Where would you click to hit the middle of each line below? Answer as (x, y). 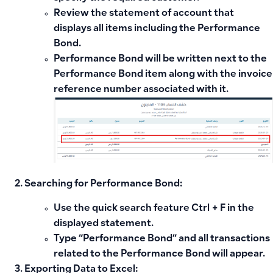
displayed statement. (104, 224)
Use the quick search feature (122, 208)
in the (240, 208)
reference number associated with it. (141, 90)
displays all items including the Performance (157, 29)
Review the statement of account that (144, 13)
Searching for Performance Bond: (103, 185)
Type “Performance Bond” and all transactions (162, 239)
